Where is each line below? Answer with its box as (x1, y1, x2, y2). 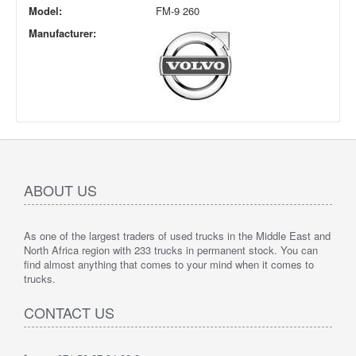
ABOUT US (24, 180, 97, 201)
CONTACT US (24, 302, 114, 323)
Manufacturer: (29, 25, 96, 41)
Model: (29, 3, 62, 19)
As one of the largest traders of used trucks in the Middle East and (24, 228, 331, 244)
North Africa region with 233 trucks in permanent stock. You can (24, 242, 318, 258)
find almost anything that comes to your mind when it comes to (24, 257, 314, 273)
